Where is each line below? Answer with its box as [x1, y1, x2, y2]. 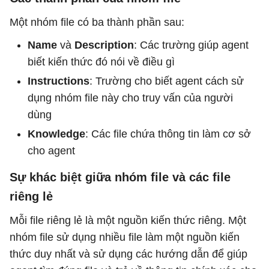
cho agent [28, 145, 75, 157]
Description [74, 39, 134, 51]
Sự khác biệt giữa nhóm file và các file [10, 171, 231, 184]
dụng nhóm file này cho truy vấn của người [28, 92, 233, 104]
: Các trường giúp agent [134, 39, 249, 51]
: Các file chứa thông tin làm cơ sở [85, 128, 251, 140]
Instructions [28, 75, 89, 87]
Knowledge [28, 128, 85, 140]
